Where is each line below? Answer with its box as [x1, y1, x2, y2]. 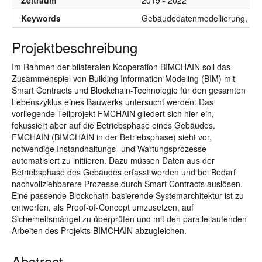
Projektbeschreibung [12, 37, 137, 57]
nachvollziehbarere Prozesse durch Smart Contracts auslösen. [12, 178, 243, 189]
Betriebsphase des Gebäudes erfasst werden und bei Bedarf [12, 166, 236, 178]
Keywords [21, 12, 61, 24]
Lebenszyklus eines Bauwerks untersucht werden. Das [12, 96, 213, 108]
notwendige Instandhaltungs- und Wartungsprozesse [12, 143, 206, 154]
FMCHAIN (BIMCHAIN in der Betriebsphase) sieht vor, [12, 131, 212, 143]
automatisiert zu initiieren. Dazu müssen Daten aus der [12, 154, 215, 166]
